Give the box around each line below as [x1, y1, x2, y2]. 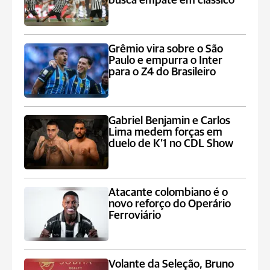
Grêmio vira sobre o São [108, 43, 224, 55]
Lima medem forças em [108, 127, 223, 138]
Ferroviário [108, 210, 162, 221]
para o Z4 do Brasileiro [108, 66, 216, 78]
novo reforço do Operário [108, 198, 231, 210]
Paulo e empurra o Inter [108, 55, 223, 66]
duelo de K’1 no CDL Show [108, 138, 234, 149]
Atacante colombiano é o [108, 187, 228, 198]
